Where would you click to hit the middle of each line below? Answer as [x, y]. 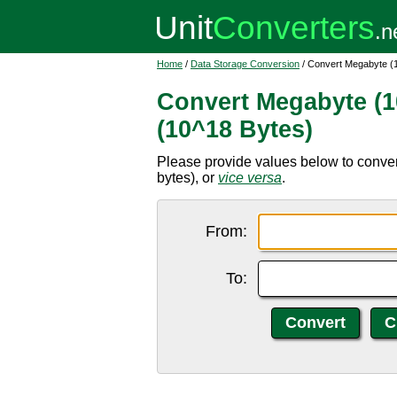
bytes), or [187, 178]
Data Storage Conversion [245, 64]
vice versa [250, 178]
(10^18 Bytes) [235, 129]
